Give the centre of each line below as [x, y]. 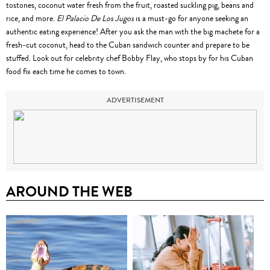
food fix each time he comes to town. [66, 72]
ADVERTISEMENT [135, 100]
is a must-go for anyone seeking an [191, 19]
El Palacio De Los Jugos [95, 19]
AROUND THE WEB [69, 192]
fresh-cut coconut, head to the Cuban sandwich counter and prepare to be [128, 45]
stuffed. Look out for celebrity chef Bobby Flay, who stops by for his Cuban [130, 58]
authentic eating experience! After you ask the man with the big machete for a [133, 32]
